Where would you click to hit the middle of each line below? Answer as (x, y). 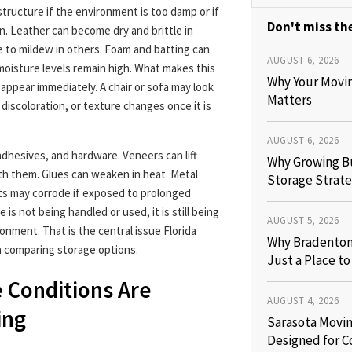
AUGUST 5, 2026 (303, 220)
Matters (290, 100)
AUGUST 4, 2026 (303, 301)
